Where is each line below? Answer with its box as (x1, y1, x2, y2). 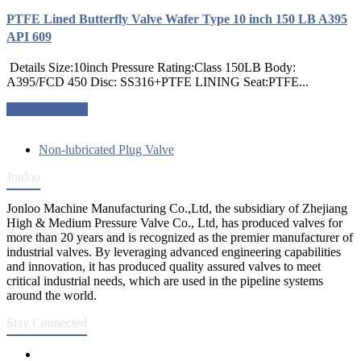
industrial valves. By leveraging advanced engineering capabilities (6, 245, 341, 259)
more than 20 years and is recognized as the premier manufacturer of (6, 230, 353, 245)
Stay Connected (6, 316, 87, 330)
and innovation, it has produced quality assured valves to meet (6, 259, 321, 274)
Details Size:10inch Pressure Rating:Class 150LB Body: (6, 60, 296, 75)
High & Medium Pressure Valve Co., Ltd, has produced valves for (6, 216, 342, 230)
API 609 (6, 30, 52, 44)
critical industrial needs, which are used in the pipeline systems (6, 274, 323, 288)
